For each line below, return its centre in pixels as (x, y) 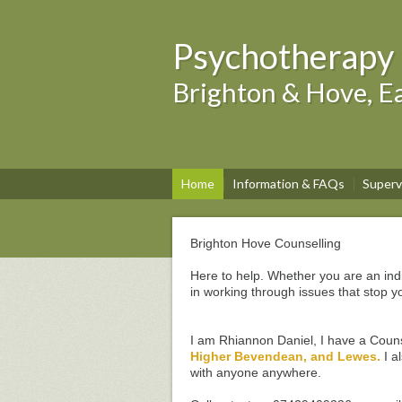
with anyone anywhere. (256, 372)
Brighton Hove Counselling (266, 243)
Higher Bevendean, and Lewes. (285, 356)
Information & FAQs (288, 184)
